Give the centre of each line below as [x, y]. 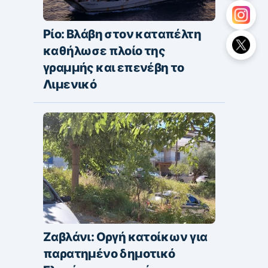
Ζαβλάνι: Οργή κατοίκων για [125, 237]
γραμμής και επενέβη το [114, 68]
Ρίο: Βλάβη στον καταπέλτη [122, 34]
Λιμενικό [70, 85]
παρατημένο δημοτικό [109, 253]
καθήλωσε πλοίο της [104, 51]
